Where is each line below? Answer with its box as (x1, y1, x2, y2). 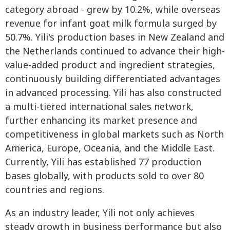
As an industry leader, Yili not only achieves (5, 206, 195, 221)
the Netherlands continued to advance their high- (5, 45, 225, 59)
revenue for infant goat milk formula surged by (5, 17, 217, 31)
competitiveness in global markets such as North (5, 128, 224, 142)
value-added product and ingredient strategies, (5, 59, 215, 73)
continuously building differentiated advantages (5, 72, 220, 87)
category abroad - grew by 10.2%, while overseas (5, 3, 220, 17)
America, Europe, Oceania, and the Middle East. (5, 142, 215, 156)
